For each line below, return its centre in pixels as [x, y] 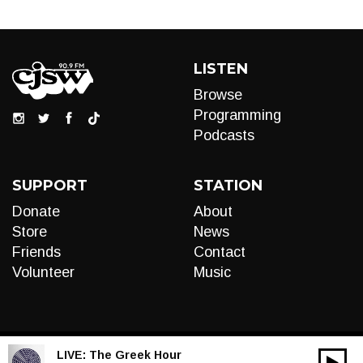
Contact [220, 252]
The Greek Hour [135, 354]
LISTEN [221, 69]
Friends [36, 252]
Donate [36, 211]
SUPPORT [50, 186]
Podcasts [224, 135]
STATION [228, 186]
